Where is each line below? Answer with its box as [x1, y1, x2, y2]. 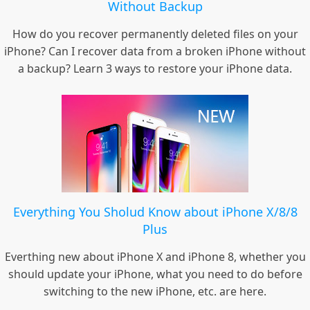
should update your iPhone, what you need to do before [8, 266, 302, 282]
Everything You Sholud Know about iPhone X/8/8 [12, 203, 298, 221]
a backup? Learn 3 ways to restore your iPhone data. [18, 61, 292, 77]
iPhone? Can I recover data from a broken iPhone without [4, 44, 306, 60]
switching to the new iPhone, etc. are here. [44, 284, 266, 300]
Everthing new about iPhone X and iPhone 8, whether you [4, 249, 306, 265]
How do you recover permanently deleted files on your [12, 26, 298, 42]
